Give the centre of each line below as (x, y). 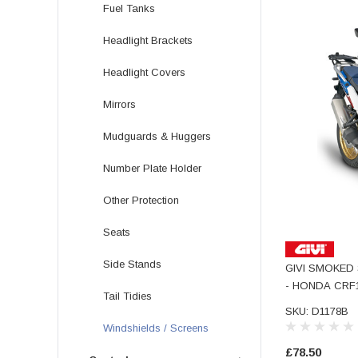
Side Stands (132, 264)
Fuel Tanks (129, 8)
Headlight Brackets (148, 40)
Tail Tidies (127, 296)
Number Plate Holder (152, 168)
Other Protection (141, 200)
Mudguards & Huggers (157, 136)
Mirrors (119, 104)
